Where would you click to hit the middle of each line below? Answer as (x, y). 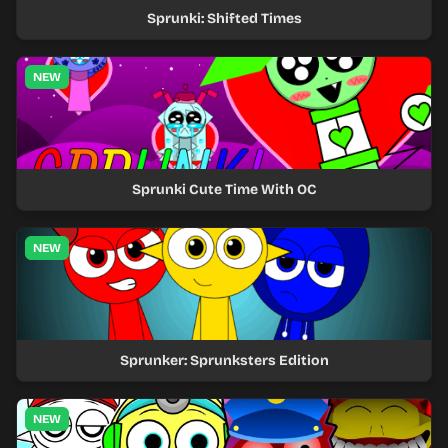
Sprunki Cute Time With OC (224, 189)
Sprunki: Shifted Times (224, 18)
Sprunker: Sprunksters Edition (224, 360)
